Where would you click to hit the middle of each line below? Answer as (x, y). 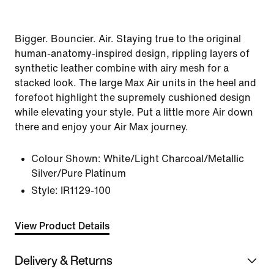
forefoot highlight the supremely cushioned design (133, 98)
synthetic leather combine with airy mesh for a (122, 68)
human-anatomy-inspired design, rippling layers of (132, 54)
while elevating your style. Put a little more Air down (134, 112)
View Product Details (62, 226)
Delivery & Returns (64, 260)
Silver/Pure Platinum (79, 173)
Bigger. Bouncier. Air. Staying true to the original (128, 39)
